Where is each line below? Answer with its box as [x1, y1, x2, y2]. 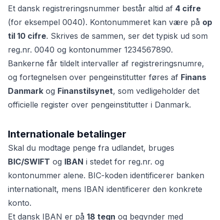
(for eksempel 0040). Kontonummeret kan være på [8, 17, 202, 27]
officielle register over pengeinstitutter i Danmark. [8, 100, 191, 110]
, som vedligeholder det [113, 86, 199, 96]
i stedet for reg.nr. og [83, 157, 164, 166]
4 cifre [175, 3, 201, 13]
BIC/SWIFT [8, 157, 50, 166]
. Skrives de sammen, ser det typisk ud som [46, 31, 208, 41]
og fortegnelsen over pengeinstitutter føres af [8, 72, 181, 82]
